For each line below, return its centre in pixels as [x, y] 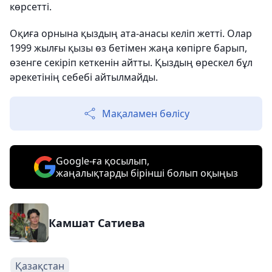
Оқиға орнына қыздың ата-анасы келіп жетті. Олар [131, 33]
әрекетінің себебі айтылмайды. [84, 77]
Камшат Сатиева [97, 223]
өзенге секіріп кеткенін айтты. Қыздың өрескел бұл [131, 62]
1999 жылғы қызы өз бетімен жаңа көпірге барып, [128, 48]
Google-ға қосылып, [103, 161]
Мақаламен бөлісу [146, 113]
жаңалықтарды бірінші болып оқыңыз [147, 173]
